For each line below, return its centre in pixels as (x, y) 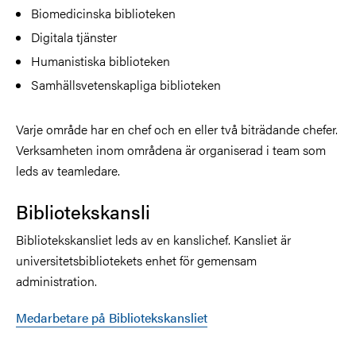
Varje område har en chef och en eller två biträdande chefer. (177, 129)
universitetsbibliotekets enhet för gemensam (136, 260)
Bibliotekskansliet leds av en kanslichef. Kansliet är (153, 239)
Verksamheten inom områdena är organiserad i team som (171, 149)
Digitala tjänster (74, 37)
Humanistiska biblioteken (101, 60)
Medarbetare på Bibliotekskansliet (112, 317)
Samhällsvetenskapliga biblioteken (126, 84)
